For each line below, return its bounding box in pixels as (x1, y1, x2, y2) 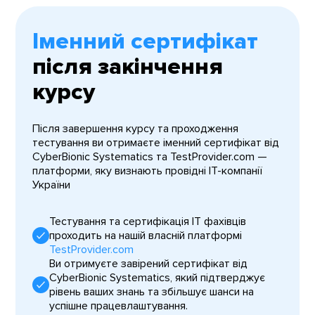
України (32, 177, 71, 192)
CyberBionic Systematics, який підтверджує (49, 270, 266, 285)
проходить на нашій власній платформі (49, 228, 243, 243)
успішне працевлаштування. (49, 298, 188, 313)
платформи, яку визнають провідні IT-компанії (32, 163, 263, 178)
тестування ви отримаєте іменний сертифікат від (32, 135, 280, 150)
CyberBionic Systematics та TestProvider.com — (32, 149, 268, 164)
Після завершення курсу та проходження (32, 121, 239, 136)
